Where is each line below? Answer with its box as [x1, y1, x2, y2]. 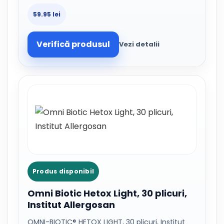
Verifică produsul [36, 38, 110, 50]
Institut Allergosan [27, 198, 115, 211]
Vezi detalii [119, 39, 159, 49]
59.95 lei [33, 10, 60, 18]
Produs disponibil [32, 167, 94, 175]
